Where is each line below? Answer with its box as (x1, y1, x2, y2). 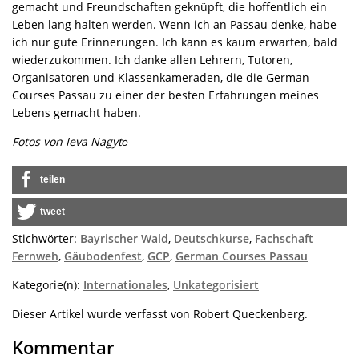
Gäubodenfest (64, 248, 142, 264)
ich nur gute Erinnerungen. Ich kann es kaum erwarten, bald (12, 34, 337, 50)
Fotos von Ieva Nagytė (12, 134, 128, 150)
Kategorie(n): (12, 277, 83, 293)
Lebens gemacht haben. (12, 105, 141, 121)
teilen (40, 174, 65, 186)
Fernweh (12, 248, 58, 264)
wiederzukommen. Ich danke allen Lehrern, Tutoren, (12, 52, 292, 68)
